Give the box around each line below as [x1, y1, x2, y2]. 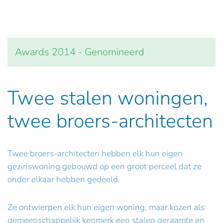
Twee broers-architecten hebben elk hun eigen [7, 148, 183, 160]
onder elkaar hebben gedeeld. [7, 174, 120, 186]
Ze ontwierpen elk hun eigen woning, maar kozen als [7, 202, 205, 214]
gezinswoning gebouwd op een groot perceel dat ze [7, 161, 202, 173]
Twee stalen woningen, [7, 85, 208, 112]
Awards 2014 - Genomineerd [15, 45, 144, 59]
